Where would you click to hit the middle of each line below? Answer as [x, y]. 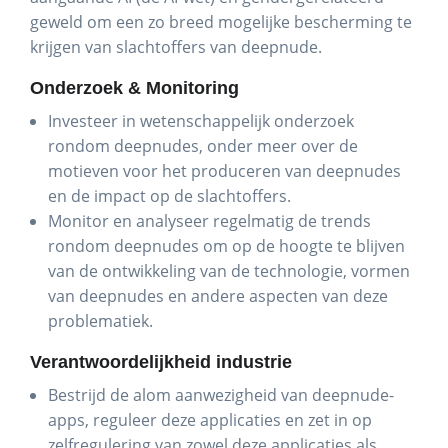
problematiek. [100, 321]
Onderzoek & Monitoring [134, 88]
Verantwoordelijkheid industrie [161, 362]
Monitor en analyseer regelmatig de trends [209, 221]
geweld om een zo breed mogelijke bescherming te [221, 22]
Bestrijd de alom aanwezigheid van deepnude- [221, 395]
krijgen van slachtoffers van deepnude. [176, 47]
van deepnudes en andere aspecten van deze [218, 296]
